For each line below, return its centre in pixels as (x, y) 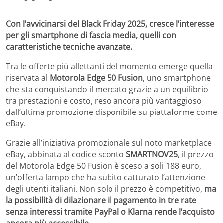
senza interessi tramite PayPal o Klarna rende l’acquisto (110, 211)
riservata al (28, 77)
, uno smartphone (177, 77)
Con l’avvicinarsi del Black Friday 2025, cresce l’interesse (110, 24)
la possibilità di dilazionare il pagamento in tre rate (101, 200)
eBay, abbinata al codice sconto (66, 154)
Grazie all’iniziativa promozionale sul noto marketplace (109, 143)
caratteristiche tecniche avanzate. (69, 47)
